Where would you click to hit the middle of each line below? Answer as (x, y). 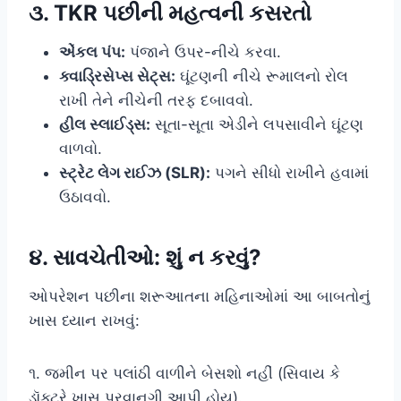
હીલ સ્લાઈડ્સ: (105, 124)
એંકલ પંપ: (92, 51)
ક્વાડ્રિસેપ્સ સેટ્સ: (117, 76)
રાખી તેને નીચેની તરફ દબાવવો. (156, 100)
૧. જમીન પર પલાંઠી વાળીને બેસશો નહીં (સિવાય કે (184, 373)
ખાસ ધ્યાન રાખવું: (84, 320)
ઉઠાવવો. (85, 196)
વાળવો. (81, 148)
